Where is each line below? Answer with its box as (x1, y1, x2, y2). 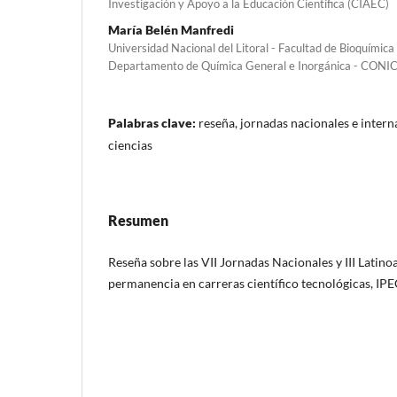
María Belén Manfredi (108, 21, 234, 37)
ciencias (108, 136, 152, 152)
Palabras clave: (108, 114, 198, 130)
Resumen (108, 211, 168, 229)
